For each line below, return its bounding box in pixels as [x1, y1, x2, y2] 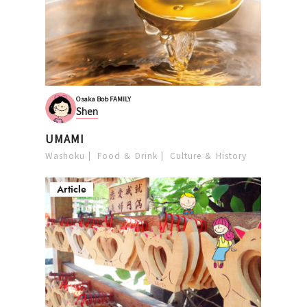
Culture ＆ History [170, 149, 247, 161]
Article [57, 182, 87, 197]
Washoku [45, 149, 86, 161]
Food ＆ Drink [97, 149, 158, 161]
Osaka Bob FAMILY [76, 94, 132, 104]
